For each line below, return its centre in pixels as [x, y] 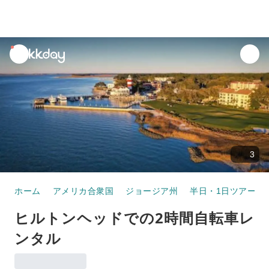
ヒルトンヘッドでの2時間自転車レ [134, 218]
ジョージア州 [152, 191]
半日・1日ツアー [223, 191]
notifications [35, 65]
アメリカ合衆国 [83, 191]
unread [25, 52]
